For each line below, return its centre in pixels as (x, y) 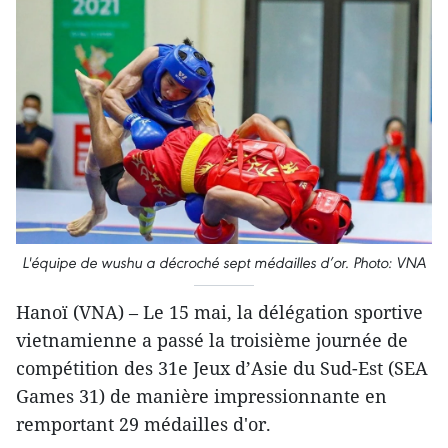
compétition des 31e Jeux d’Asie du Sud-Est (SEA (222, 368)
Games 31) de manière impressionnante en (201, 396)
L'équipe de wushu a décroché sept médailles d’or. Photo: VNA (224, 263)
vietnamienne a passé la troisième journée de (212, 340)
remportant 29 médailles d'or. (143, 424)
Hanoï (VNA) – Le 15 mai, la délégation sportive (219, 312)
